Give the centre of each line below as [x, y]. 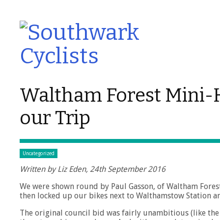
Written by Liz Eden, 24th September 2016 [93, 169]
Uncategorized [39, 154]
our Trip [55, 118]
